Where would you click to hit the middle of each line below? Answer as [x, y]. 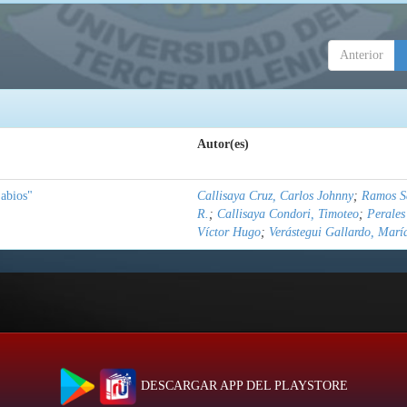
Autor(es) [223, 144]
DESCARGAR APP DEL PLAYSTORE [242, 386]
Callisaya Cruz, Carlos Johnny [275, 196]
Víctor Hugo [229, 233]
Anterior [362, 55]
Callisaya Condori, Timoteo [288, 214]
